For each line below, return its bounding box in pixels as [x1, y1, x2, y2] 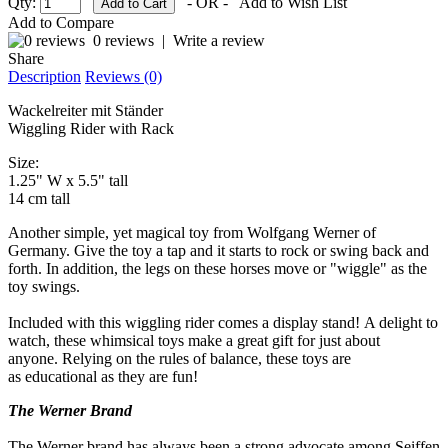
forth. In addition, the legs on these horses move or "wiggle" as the [8, 259, 427, 277]
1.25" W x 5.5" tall [8, 171, 128, 189]
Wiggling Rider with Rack [8, 119, 174, 137]
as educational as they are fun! [8, 367, 198, 385]
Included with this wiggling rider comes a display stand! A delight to [8, 313, 438, 331]
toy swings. [8, 277, 80, 295]
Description [8, 67, 81, 85]
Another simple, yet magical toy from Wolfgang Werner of [8, 223, 376, 241]
